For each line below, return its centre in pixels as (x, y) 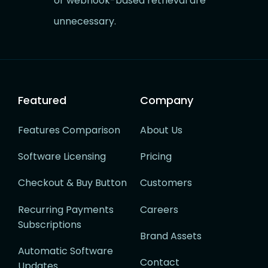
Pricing (156, 157)
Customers (166, 183)
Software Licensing (62, 157)
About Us (161, 130)
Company (167, 100)
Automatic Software (66, 251)
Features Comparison (69, 130)
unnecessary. (85, 21)
